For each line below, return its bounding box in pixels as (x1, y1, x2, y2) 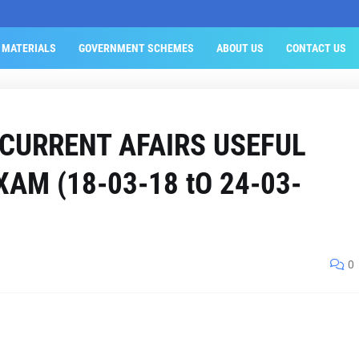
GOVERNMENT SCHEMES (78, 42, 194, 54)
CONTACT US (285, 42, 346, 54)
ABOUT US (216, 42, 264, 54)
